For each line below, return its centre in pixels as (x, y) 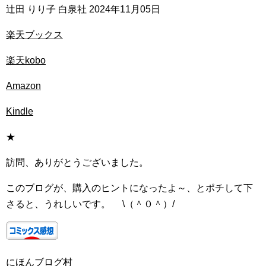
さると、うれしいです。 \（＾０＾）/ (90, 204)
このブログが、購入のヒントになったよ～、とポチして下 (129, 188)
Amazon (23, 86)
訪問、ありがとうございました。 (83, 162)
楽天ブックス (34, 35)
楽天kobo (26, 60)
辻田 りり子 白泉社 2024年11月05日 (83, 9)
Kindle (20, 111)
